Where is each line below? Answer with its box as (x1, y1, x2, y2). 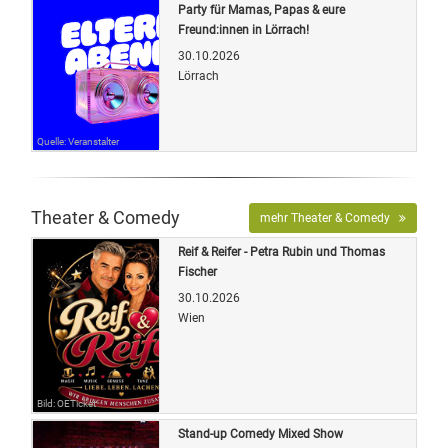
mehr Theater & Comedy (260, 210, 399, 225)
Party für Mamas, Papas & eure (178, 2, 345, 17)
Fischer (178, 264, 217, 279)
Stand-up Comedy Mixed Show (178, 426, 343, 441)
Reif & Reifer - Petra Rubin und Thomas (178, 244, 385, 259)
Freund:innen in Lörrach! (178, 22, 309, 37)
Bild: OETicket (37, 397, 96, 409)
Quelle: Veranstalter (37, 135, 119, 147)
